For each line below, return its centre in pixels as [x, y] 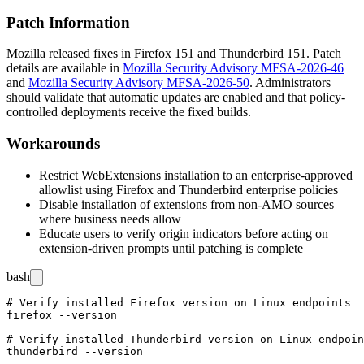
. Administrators [290, 83]
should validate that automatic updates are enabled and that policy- [176, 97]
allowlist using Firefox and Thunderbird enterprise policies [188, 189]
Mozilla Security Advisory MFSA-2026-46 [233, 68]
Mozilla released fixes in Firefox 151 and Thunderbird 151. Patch [174, 54]
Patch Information [68, 22]
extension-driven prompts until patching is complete [171, 248]
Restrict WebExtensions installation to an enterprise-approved [196, 175]
